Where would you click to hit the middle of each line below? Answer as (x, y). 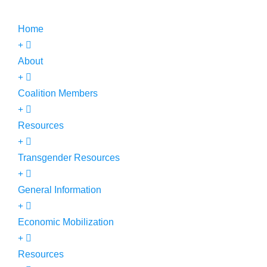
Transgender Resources (69, 158)
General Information (60, 190)
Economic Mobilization (66, 222)
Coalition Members (58, 93)
